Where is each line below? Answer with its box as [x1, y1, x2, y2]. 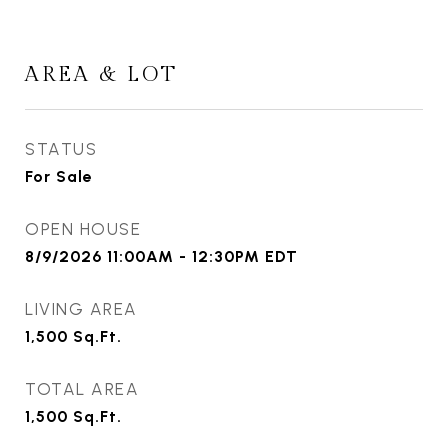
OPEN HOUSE [25, 219, 141, 240]
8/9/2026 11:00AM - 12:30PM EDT [25, 247, 298, 267]
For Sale [25, 167, 93, 187]
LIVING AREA [25, 299, 138, 320]
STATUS [25, 139, 97, 160]
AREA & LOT [25, 62, 178, 88]
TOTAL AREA [25, 379, 139, 400]
